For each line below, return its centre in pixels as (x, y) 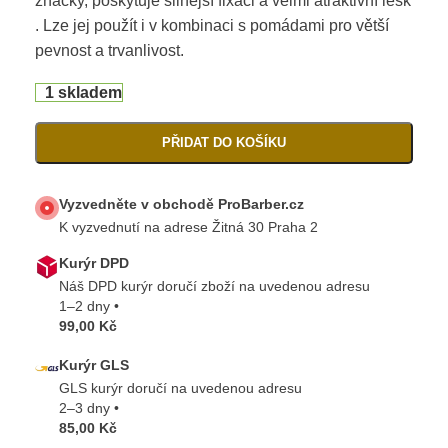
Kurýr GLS (94, 365)
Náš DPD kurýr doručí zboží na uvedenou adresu (214, 286)
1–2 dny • (89, 306)
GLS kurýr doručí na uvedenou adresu (180, 388)
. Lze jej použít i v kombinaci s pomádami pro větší (212, 26)
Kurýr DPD (94, 263)
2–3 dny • (89, 408)
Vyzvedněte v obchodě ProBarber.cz (181, 204)
